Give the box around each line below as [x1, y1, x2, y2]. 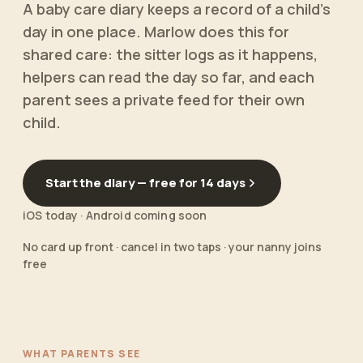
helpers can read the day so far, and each [23, 67, 314, 87]
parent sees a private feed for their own [23, 90, 305, 109]
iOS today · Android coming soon [23, 207, 207, 223]
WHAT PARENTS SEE [23, 347, 141, 361]
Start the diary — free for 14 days [45, 174, 246, 191]
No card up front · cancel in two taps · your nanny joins [23, 239, 322, 254]
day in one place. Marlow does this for [23, 22, 289, 41]
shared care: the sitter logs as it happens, [23, 45, 318, 64]
